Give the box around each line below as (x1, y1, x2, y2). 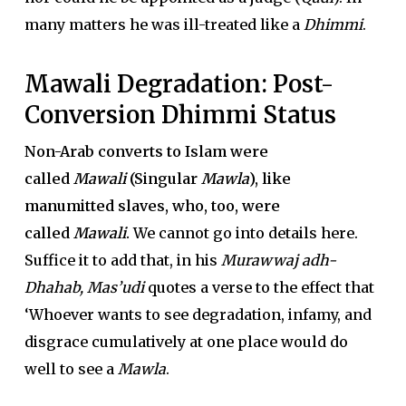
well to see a (24, 360, 118, 378)
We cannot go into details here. (132, 224, 358, 242)
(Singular (129, 169, 201, 188)
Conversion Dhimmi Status (24, 100, 336, 130)
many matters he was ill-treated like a (24, 15, 304, 34)
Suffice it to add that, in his (24, 251, 221, 269)
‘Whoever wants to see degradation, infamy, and (24, 305, 372, 324)
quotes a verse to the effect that (143, 278, 374, 296)
